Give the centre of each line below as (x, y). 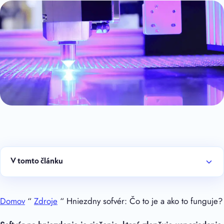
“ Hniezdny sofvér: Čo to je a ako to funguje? (140, 201)
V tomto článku (37, 161)
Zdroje (46, 201)
